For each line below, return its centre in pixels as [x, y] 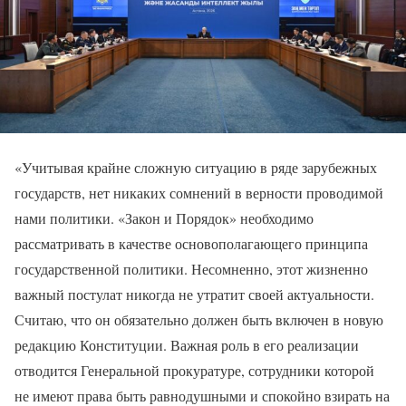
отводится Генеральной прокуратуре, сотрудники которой [194, 371]
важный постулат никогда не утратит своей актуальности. [194, 295]
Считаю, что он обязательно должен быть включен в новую [199, 320]
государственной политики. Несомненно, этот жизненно [191, 269]
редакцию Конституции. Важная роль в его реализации [187, 345]
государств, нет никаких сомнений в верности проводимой [199, 193]
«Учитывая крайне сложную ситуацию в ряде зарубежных [196, 168]
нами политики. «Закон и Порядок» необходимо [164, 218]
